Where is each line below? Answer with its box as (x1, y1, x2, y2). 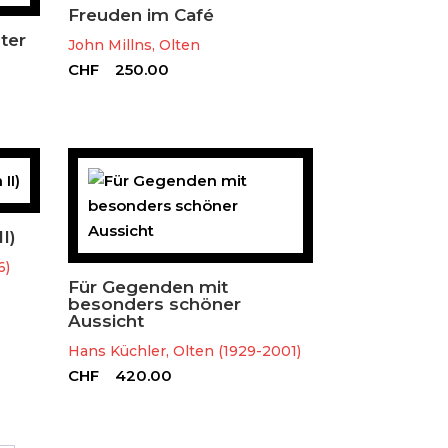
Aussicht (67, 311, 144, 332)
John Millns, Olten (67, 35, 200, 54)
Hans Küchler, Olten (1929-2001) (67, 342, 301, 361)
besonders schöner (67, 294, 241, 315)
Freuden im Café (67, 4, 214, 25)
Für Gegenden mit (67, 277, 228, 298)
